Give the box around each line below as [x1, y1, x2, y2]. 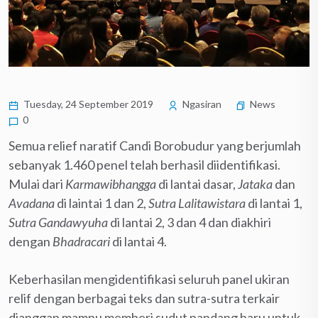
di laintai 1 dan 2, [57, 194, 148, 211]
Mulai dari [9, 175, 65, 192]
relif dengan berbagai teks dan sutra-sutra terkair [9, 290, 280, 306]
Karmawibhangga [65, 175, 158, 192]
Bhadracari [53, 233, 110, 249]
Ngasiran [180, 97, 221, 110]
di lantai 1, [248, 194, 302, 211]
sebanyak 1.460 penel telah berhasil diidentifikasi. [9, 156, 280, 172]
